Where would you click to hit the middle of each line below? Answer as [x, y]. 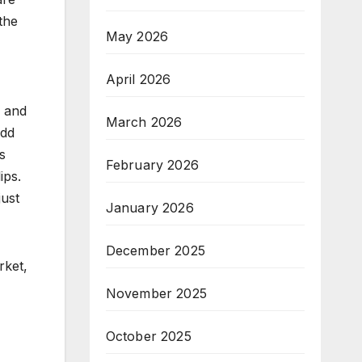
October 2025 [148, 336]
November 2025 [156, 293]
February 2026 [152, 164]
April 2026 [138, 79]
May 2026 [137, 36]
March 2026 [144, 122]
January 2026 [149, 207]
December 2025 [156, 250]
